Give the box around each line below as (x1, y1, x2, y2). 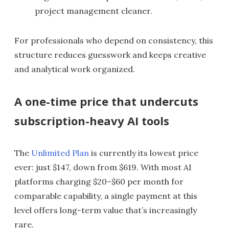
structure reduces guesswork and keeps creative (14, 50, 206, 60)
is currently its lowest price (89, 148, 198, 158)
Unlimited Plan (31, 148, 89, 158)
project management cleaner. (35, 6, 152, 16)
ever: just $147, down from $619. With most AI (14, 162, 192, 173)
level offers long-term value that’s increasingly (14, 205, 197, 216)
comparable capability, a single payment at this (14, 191, 197, 201)
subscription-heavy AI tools (14, 113, 169, 129)
